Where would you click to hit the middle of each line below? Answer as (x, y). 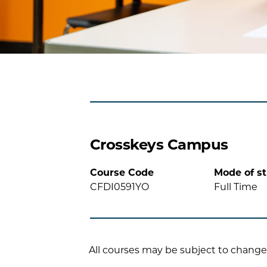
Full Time (236, 187)
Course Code (122, 172)
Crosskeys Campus (159, 144)
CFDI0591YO (119, 187)
